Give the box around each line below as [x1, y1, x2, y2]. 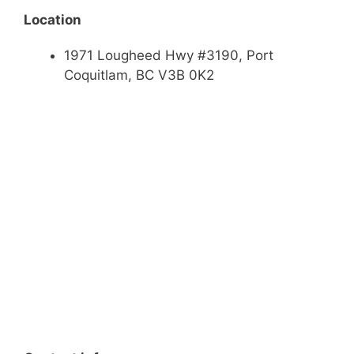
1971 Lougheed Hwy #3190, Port [64, 47, 273, 63]
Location [24, 12, 81, 28]
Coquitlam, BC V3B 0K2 [64, 67, 214, 83]
